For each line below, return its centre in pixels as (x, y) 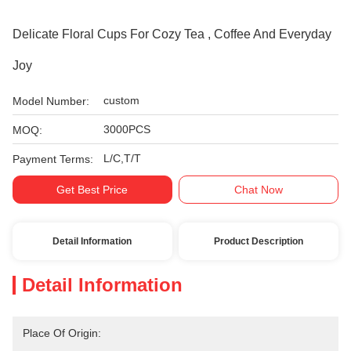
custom (121, 100)
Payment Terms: (53, 159)
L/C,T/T (122, 158)
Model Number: (51, 101)
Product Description (259, 241)
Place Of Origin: (62, 333)
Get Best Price (92, 190)
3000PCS (127, 129)
